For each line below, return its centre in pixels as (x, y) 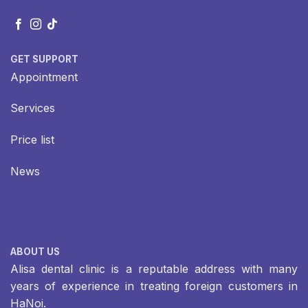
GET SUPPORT (44, 59)
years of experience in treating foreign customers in (154, 286)
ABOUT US (35, 251)
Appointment (44, 77)
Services (33, 108)
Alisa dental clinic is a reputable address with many (154, 269)
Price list (32, 140)
